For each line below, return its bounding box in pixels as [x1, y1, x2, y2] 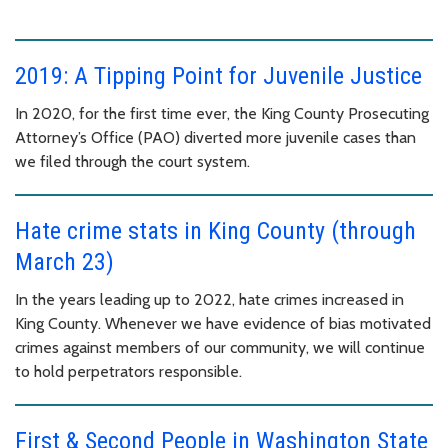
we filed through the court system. [15, 152, 250, 172]
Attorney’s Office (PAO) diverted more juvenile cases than [15, 128, 416, 148]
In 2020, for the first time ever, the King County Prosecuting [15, 104, 429, 124]
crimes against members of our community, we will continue [15, 338, 425, 358]
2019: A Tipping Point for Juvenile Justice [15, 62, 422, 91]
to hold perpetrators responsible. [15, 362, 242, 382]
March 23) [15, 248, 114, 277]
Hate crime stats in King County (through [15, 217, 416, 246]
